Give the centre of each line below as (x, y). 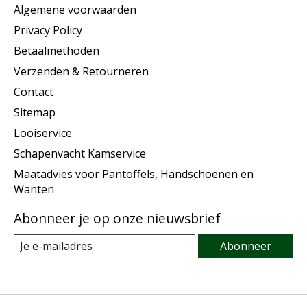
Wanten (34, 189)
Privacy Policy (48, 30)
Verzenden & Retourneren (81, 72)
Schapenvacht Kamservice (80, 154)
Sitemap (35, 113)
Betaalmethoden (57, 51)
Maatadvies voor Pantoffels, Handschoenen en (134, 174)
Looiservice (43, 133)
